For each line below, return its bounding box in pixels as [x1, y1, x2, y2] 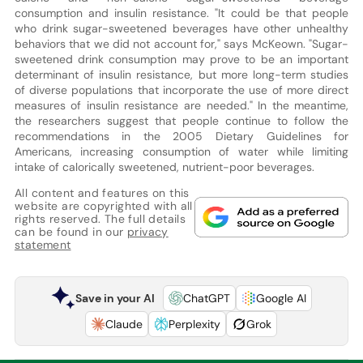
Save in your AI [75, 290, 155, 305]
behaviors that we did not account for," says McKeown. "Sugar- [14, 36, 349, 51]
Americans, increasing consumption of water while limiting [14, 143, 349, 159]
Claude [105, 316, 143, 331]
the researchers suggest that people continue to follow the [14, 113, 349, 128]
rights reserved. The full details [14, 211, 186, 226]
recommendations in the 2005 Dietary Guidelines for [14, 128, 349, 143]
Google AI [255, 290, 306, 305]
